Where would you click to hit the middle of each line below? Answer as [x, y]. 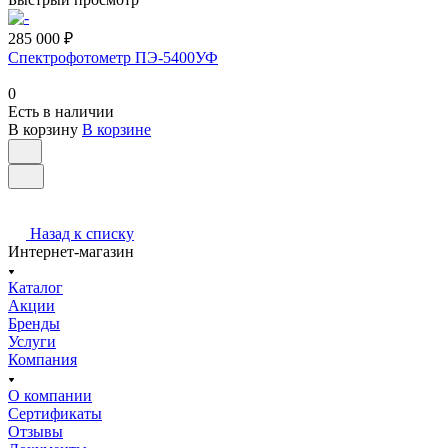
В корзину [43, 129]
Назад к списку [82, 233]
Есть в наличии [61, 111]
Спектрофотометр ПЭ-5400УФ [113, 57]
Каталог [35, 287]
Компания [42, 359]
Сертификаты [55, 413]
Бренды [34, 323]
